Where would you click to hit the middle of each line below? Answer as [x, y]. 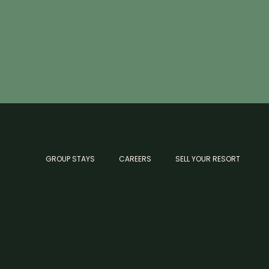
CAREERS [135, 159]
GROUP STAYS [70, 159]
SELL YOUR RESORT [207, 159]
